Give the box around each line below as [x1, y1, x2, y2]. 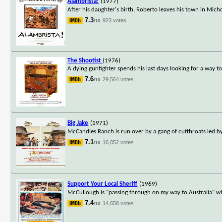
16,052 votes [103, 139, 134, 145]
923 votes [103, 17, 127, 23]
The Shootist [67, 57, 103, 64]
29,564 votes [103, 76, 134, 82]
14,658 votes [103, 200, 134, 206]
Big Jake [67, 119, 89, 126]
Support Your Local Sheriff [67, 180, 138, 187]
